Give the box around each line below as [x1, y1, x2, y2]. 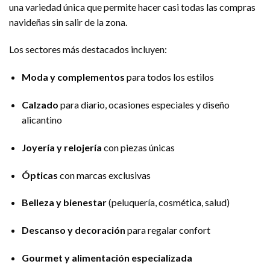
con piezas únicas [101, 141, 175, 153]
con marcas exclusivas [57, 169, 151, 181]
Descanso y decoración [21, 224, 125, 236]
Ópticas [21, 169, 58, 181]
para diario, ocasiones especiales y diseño [58, 99, 230, 111]
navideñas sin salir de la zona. [9, 16, 127, 28]
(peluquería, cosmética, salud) [106, 196, 230, 209]
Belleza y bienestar [21, 196, 107, 209]
